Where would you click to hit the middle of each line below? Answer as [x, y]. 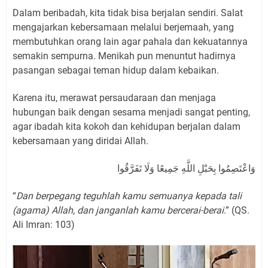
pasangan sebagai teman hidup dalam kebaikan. [116, 70]
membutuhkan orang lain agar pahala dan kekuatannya [130, 41]
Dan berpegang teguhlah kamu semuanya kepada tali [129, 196]
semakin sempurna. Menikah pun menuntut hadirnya [124, 56]
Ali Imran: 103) [44, 224]
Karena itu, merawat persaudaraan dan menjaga [114, 98]
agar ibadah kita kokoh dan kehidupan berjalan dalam [127, 126]
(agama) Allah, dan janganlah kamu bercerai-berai [118, 210]
